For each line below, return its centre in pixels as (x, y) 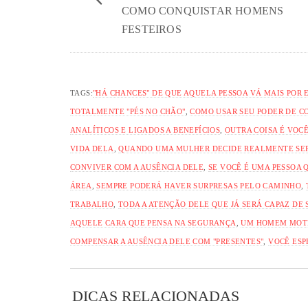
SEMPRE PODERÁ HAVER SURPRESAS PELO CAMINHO (199, 185)
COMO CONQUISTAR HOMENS (203, 10)
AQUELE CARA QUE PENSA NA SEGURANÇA (153, 222)
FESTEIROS (152, 29)
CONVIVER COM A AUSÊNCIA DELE (137, 167)
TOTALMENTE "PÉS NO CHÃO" (128, 111)
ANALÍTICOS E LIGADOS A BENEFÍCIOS (145, 130)
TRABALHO (92, 204)
